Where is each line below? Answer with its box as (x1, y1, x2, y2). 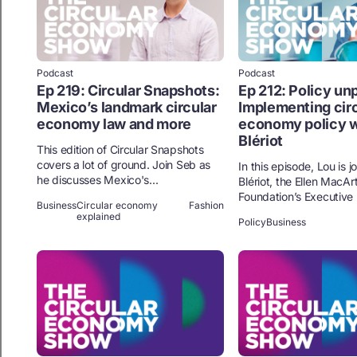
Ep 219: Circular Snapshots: (37, 82, 220, 100)
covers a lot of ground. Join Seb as (37, 158, 211, 172)
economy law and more (37, 116, 191, 133)
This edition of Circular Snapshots (37, 143, 204, 157)
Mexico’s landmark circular (37, 99, 217, 116)
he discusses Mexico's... (37, 173, 159, 187)
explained (76, 210, 120, 223)
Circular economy (76, 199, 158, 212)
